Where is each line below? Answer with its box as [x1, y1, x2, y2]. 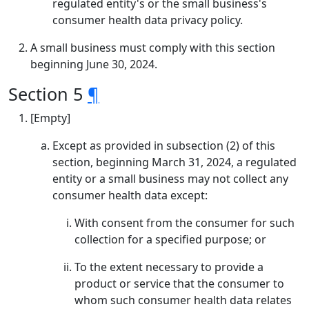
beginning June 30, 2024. [30, 57, 157, 72]
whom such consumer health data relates [74, 292, 292, 308]
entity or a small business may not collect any [52, 171, 288, 186]
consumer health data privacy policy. [52, 12, 243, 28]
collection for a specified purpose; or [74, 232, 266, 247]
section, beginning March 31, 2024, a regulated [52, 154, 297, 170]
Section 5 [8, 82, 88, 106]
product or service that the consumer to [74, 276, 284, 291]
